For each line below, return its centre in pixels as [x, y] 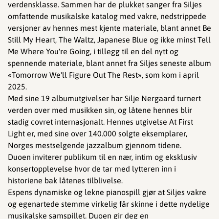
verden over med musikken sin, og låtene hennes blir [100, 110]
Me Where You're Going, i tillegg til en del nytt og [93, 51]
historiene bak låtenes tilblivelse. [65, 180]
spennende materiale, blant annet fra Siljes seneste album [109, 63]
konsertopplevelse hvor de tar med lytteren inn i [92, 169]
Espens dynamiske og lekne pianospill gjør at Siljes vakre [107, 192]
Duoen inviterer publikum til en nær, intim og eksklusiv [102, 157]
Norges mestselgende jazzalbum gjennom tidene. [95, 145]
